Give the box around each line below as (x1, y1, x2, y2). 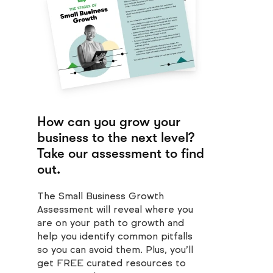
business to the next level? (37, 130, 194, 145)
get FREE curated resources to (37, 257, 186, 269)
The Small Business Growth (37, 190, 164, 202)
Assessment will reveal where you (37, 204, 193, 215)
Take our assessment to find (37, 146, 204, 161)
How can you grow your (37, 114, 180, 129)
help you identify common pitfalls (37, 230, 193, 242)
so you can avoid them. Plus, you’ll (37, 244, 193, 255)
